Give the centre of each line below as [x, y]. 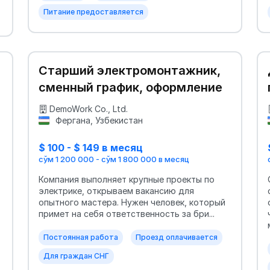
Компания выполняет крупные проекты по [127, 180]
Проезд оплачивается [177, 237]
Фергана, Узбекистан [98, 120]
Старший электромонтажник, [130, 71]
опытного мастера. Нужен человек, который [132, 202]
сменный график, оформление [130, 87]
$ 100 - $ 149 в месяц [91, 148]
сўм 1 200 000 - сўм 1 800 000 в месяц [114, 159]
